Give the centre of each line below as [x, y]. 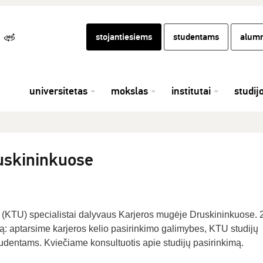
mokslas [129, 91]
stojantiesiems [124, 37]
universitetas [58, 91]
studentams [196, 37]
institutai [191, 91]
